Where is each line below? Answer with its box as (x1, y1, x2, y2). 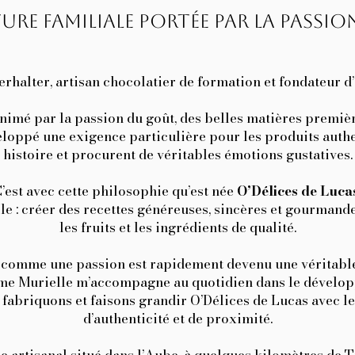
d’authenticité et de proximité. (82, 308, 273, 329)
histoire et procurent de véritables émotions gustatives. (2, 144, 353, 165)
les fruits (59, 217, 119, 238)
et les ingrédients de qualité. (118, 217, 296, 238)
